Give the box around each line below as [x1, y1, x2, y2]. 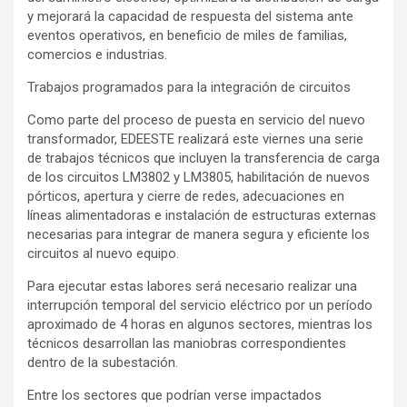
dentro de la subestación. [27, 353, 178, 371]
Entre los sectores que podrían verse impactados [27, 386, 322, 403]
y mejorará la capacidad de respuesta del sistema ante [27, 7, 353, 25]
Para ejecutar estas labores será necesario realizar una [27, 277, 357, 294]
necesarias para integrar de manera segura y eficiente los [27, 225, 370, 243]
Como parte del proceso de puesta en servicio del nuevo [27, 111, 365, 128]
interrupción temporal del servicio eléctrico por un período [27, 296, 372, 313]
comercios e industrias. [27, 45, 167, 63]
